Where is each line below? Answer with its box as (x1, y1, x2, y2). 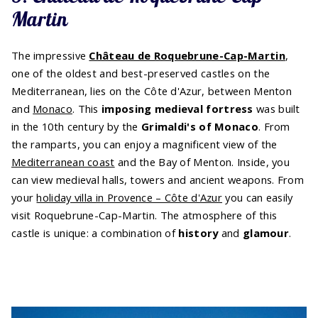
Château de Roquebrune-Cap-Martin (89, 48, 285, 63)
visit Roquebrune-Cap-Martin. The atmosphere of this (11, 208, 278, 223)
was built (253, 102, 300, 116)
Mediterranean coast (11, 155, 115, 170)
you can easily (222, 190, 293, 205)
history (178, 226, 219, 241)
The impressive (11, 48, 89, 63)
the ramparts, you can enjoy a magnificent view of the (11, 137, 278, 152)
